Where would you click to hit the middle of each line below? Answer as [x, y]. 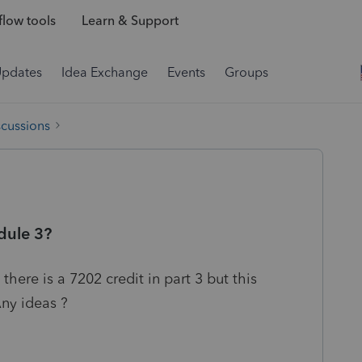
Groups [246, 72]
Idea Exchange [105, 72]
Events [186, 72]
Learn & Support [130, 21]
